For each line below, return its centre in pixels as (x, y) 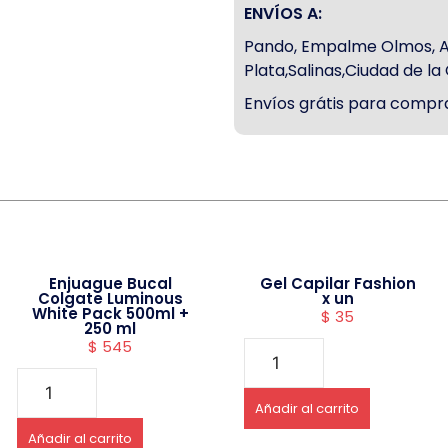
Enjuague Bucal (110, 284)
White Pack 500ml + (110, 314)
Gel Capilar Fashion (337, 284)
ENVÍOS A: (283, 14)
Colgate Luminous (110, 299)
